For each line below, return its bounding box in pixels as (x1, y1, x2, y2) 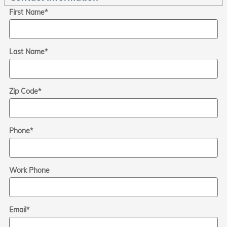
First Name (9, 8, 45, 17)
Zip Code (9, 87, 38, 96)
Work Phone (9, 166, 50, 175)
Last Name (9, 47, 45, 56)
